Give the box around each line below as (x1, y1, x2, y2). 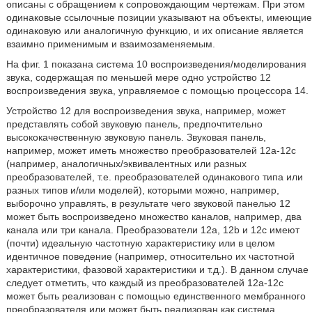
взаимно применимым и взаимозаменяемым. (6, 38, 215, 49)
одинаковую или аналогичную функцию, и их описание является (6, 25, 304, 36)
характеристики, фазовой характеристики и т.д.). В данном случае (6, 264, 309, 275)
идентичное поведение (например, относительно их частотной (6, 251, 295, 262)
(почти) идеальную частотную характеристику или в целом (6, 237, 275, 249)
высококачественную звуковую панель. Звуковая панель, (6, 132, 266, 143)
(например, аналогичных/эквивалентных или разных (6, 158, 247, 169)
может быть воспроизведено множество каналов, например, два (6, 211, 302, 222)
